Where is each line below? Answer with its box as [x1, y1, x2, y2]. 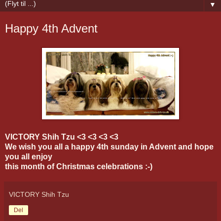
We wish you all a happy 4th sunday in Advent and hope [5, 142, 214, 151]
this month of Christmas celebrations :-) [5, 162, 152, 171]
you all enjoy [5, 152, 52, 161]
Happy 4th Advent [5, 22, 98, 35]
